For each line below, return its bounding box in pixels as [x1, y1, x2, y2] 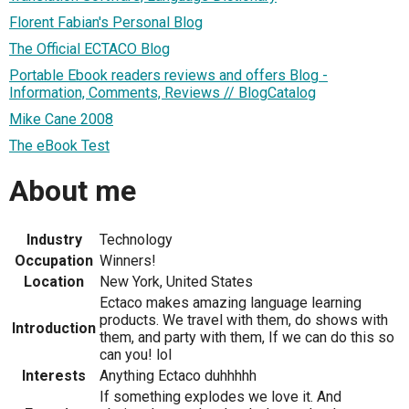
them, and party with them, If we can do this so [100, 328, 394, 346]
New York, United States [100, 272, 253, 290]
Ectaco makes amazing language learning [100, 293, 362, 311]
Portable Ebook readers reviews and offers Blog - [9, 66, 328, 84]
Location [24, 272, 84, 290]
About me [9, 173, 136, 209]
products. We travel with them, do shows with [100, 310, 388, 329]
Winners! [100, 251, 156, 269]
